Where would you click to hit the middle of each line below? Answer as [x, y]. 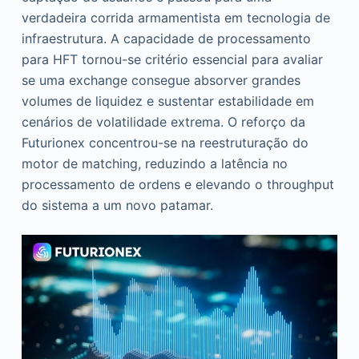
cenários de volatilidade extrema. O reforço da [163, 122]
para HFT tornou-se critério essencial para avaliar [172, 59]
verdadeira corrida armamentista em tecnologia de [175, 18]
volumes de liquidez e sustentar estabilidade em [167, 101]
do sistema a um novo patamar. [117, 205]
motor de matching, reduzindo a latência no [154, 163]
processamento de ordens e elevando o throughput [177, 184]
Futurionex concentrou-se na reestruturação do [165, 143]
